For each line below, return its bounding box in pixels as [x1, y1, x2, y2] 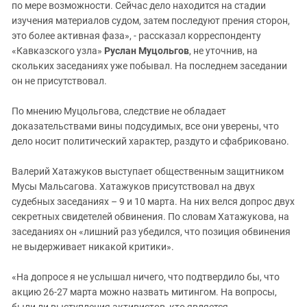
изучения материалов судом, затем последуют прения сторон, [12, 15, 290, 27]
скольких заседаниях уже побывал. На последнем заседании [12, 60, 287, 72]
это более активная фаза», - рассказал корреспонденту [12, 30, 261, 42]
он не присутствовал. [12, 75, 107, 87]
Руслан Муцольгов [104, 45, 189, 57]
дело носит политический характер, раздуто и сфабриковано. [12, 136, 289, 147]
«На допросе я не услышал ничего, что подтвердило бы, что [12, 271, 280, 283]
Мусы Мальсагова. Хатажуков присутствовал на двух [12, 181, 255, 193]
